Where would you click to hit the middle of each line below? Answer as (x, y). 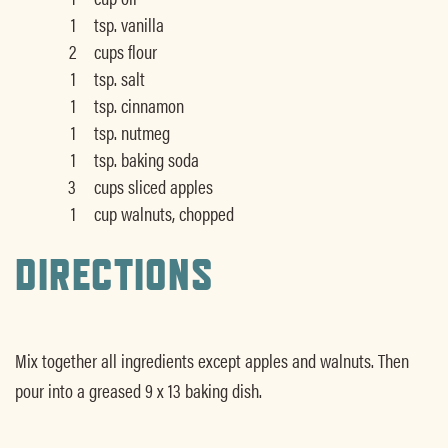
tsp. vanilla (128, 23)
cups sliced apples (153, 185)
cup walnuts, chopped (163, 212)
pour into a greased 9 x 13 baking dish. (138, 390)
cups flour (125, 50)
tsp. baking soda (146, 158)
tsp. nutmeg (131, 131)
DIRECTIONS (114, 273)
